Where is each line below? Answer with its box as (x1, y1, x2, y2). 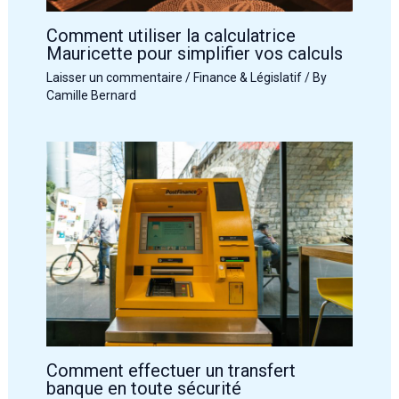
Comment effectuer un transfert (45, 360, 296, 382)
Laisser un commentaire (45, 70, 183, 85)
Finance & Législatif (192, 70, 302, 85)
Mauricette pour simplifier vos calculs (45, 43, 343, 65)
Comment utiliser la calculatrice (45, 25, 296, 47)
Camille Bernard (45, 88, 136, 103)
